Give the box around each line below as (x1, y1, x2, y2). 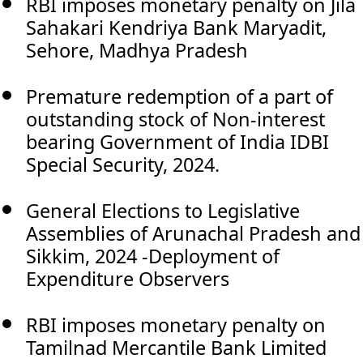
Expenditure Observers (26, 265, 229, 292)
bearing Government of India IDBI (26, 128, 329, 155)
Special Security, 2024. (26, 151, 220, 177)
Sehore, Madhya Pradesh (26, 36, 248, 63)
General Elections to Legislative (26, 197, 300, 224)
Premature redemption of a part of (26, 83, 333, 109)
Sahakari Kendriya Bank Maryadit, (26, 14, 327, 41)
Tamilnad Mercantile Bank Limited (26, 334, 327, 361)
